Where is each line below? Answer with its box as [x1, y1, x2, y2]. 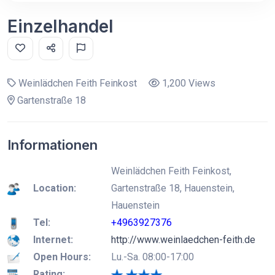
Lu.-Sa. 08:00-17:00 [111, 251, 194, 263]
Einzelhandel [7, 16, 114, 37]
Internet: [33, 234, 73, 246]
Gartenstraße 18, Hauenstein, [111, 182, 234, 194]
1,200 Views [160, 77, 215, 89]
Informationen [7, 137, 98, 153]
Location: [33, 182, 76, 194]
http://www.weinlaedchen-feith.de [111, 234, 255, 246]
